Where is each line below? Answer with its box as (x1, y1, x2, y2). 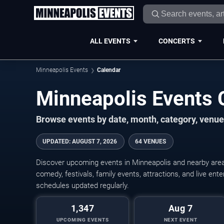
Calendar (97, 66, 120, 73)
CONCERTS (158, 36, 195, 45)
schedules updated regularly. (36, 181, 129, 190)
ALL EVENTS (89, 36, 130, 45)
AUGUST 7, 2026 (72, 138, 117, 145)
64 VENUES (135, 138, 166, 145)
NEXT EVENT (163, 217, 197, 222)
